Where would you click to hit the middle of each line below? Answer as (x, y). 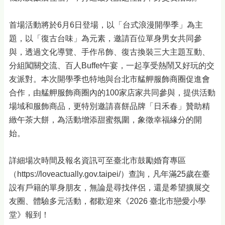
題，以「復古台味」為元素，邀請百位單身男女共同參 (105, 39)
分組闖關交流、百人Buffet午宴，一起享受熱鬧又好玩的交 (112, 66)
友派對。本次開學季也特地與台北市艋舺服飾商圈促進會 (109, 79)
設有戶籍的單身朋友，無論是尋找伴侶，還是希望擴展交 (109, 188)
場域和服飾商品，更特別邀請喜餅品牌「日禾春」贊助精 (109, 106)
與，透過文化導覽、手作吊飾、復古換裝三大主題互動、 (109, 52)
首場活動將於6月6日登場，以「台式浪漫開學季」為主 (106, 25)
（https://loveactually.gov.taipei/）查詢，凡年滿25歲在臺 (109, 174)
